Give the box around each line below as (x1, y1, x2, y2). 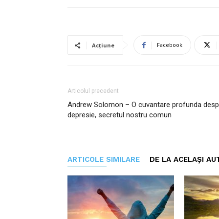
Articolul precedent (67, 88, 119, 94)
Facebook (157, 41, 182, 48)
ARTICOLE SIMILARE (67, 155, 140, 164)
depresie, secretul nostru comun (67, 110, 172, 119)
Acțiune (92, 42, 114, 49)
